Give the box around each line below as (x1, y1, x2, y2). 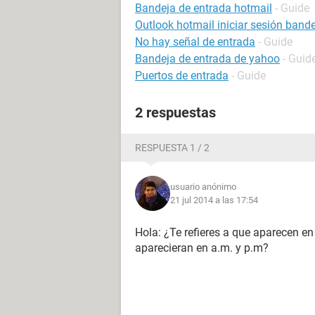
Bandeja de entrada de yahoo (135, 52, 280, 65)
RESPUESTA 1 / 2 (135, 142, 210, 153)
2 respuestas (135, 104, 216, 121)
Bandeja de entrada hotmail (135, 1, 272, 15)
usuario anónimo (170, 181, 236, 192)
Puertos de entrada (135, 69, 229, 82)
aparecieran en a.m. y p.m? (135, 241, 269, 255)
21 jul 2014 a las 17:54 (170, 195, 258, 205)
